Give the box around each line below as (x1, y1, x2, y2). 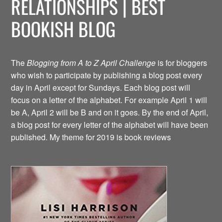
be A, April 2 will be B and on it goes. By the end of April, (11, 107, 209, 118)
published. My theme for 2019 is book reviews (11, 131, 171, 143)
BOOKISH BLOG (11, 15, 116, 43)
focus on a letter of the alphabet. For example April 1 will (11, 94, 208, 106)
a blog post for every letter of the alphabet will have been (11, 119, 209, 131)
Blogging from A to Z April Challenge (27, 57, 156, 69)
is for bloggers (156, 57, 208, 69)
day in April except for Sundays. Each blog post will (11, 82, 191, 94)
